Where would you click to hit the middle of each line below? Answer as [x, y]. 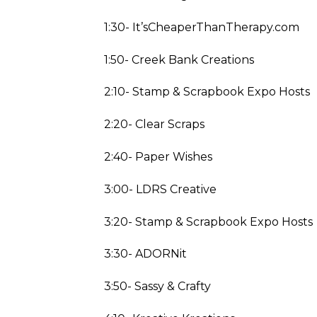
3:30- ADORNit [145, 254]
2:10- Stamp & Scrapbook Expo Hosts [207, 92]
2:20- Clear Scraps [154, 125]
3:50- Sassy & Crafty [157, 287]
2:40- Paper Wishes [158, 156]
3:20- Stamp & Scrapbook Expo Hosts [208, 221]
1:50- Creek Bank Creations [179, 59]
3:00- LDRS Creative [160, 189]
